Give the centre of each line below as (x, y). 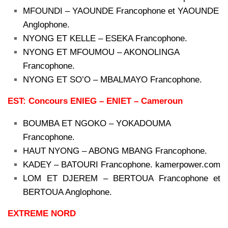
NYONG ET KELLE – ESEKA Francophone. (105, 39)
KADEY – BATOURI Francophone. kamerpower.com (122, 164)
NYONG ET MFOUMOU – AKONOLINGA (101, 52)
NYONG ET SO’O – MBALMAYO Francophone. (112, 80)
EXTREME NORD (42, 213)
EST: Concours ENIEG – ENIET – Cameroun (95, 101)
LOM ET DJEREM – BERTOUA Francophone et (122, 178)
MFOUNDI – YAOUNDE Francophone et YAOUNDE (121, 11)
